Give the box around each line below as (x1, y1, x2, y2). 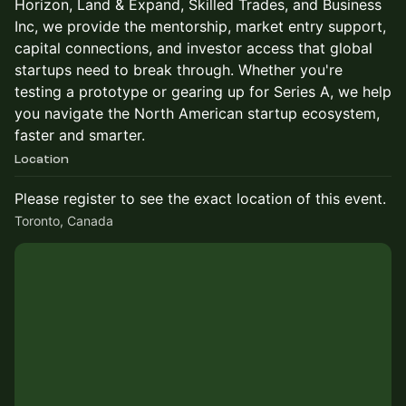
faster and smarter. (14, 126, 145, 144)
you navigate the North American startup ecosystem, (14, 104, 380, 122)
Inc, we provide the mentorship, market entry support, (14, 17, 386, 35)
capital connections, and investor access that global (14, 39, 372, 57)
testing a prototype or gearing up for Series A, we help (14, 82, 391, 101)
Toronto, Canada (14, 213, 113, 228)
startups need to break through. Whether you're (14, 61, 343, 79)
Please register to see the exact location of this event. (14, 189, 386, 208)
